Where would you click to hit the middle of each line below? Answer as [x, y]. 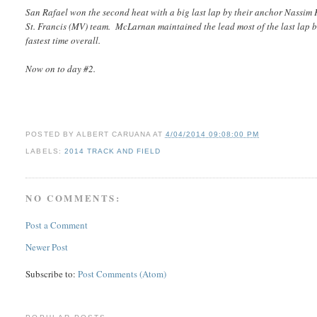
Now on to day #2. [61, 69]
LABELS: [45, 151]
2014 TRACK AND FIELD [112, 151]
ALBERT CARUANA [113, 134]
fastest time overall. [63, 41]
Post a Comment [57, 225]
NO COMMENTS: [73, 198]
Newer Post [47, 247]
